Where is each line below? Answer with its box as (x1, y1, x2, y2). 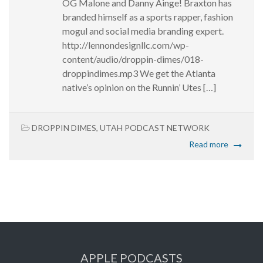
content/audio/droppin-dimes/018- (62, 53, 204, 65)
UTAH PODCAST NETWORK (100, 123, 210, 133)
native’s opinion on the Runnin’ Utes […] (62, 82, 216, 93)
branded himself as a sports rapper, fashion (62, 11, 233, 23)
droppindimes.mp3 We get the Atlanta (62, 68, 215, 79)
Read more (189, 139, 228, 150)
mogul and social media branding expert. (62, 25, 224, 37)
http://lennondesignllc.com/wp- (62, 39, 189, 51)
